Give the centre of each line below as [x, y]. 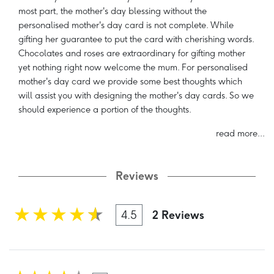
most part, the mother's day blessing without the [113, 11]
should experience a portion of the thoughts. [105, 110]
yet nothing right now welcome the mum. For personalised [133, 68]
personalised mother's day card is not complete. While [126, 25]
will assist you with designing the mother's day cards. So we [136, 96]
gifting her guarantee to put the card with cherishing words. [136, 39]
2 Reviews [178, 215]
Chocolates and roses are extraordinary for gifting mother [132, 54]
